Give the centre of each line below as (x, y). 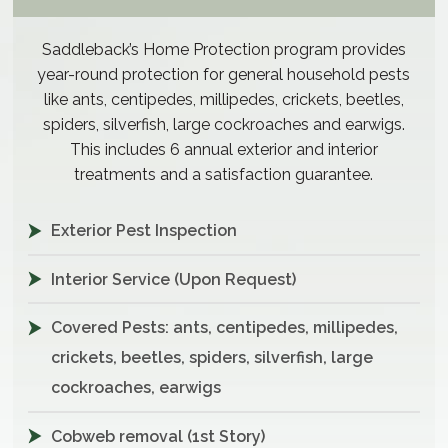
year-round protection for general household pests (224, 74)
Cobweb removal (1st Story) (158, 436)
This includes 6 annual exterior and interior (223, 149)
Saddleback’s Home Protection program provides (223, 49)
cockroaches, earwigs (136, 387)
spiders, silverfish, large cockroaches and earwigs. (223, 124)
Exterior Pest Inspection (144, 230)
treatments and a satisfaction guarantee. (224, 174)
